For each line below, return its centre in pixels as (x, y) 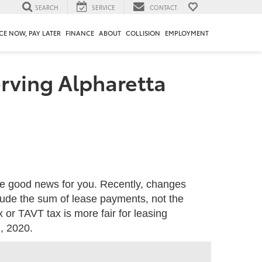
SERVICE (104, 7)
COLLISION (143, 33)
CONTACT (163, 7)
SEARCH (47, 7)
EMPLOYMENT (187, 33)
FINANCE (80, 33)
